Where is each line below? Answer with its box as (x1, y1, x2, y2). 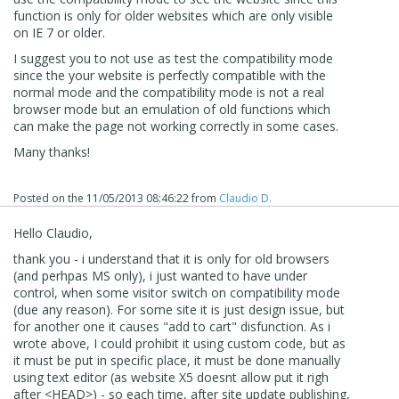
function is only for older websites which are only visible (13, 6, 333, 24)
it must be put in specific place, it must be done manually (13, 351, 340, 369)
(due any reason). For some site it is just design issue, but (13, 300, 345, 318)
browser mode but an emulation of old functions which (13, 100, 330, 118)
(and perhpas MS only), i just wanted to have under (13, 266, 307, 284)
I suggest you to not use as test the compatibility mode (13, 49, 333, 67)
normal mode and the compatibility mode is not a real (13, 83, 324, 101)
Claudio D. (219, 190, 272, 206)
